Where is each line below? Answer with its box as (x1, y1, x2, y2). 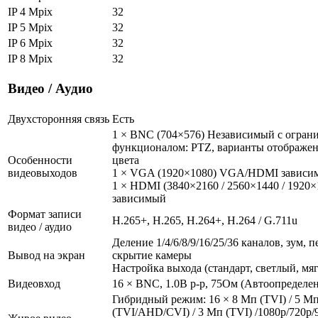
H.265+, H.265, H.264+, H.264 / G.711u (112, 214, 297, 226)
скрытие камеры (112, 248, 192, 261)
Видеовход (8, 277, 60, 290)
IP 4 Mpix (8, 5, 53, 18)
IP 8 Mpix (8, 52, 53, 65)
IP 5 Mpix (8, 21, 53, 33)
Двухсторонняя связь (8, 112, 109, 125)
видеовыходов (8, 166, 77, 179)
